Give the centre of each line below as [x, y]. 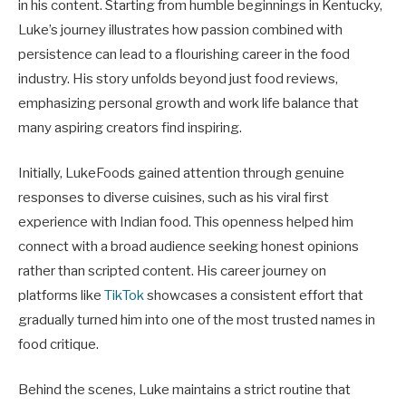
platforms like [61, 295]
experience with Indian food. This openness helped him [186, 222]
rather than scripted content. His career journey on [172, 271]
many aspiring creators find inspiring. [130, 127]
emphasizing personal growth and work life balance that [188, 103]
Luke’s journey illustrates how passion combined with [180, 29]
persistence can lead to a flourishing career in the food [184, 54]
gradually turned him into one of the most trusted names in [197, 319]
